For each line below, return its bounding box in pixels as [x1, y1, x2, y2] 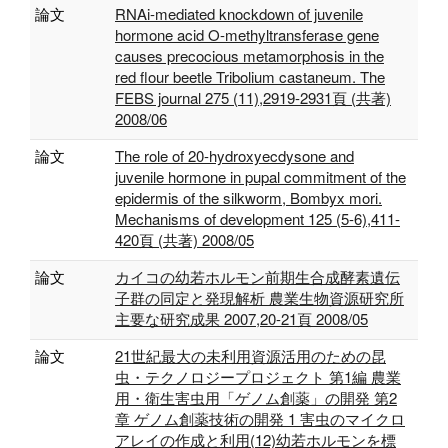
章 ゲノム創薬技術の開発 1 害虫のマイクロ [115, 408, 405, 429]
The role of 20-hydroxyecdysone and [115, 145, 354, 166]
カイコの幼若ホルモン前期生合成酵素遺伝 [115, 266, 400, 287]
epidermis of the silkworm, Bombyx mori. [115, 187, 382, 208]
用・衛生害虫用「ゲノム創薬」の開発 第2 [115, 387, 397, 408]
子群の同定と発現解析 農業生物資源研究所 [115, 287, 404, 308]
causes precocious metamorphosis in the [115, 45, 384, 66]
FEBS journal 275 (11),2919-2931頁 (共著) [115, 87, 391, 108]
